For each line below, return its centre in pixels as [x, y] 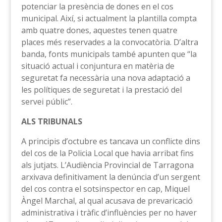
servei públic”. [47, 102]
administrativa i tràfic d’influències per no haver [109, 213]
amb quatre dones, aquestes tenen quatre [99, 30]
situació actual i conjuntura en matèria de [98, 66]
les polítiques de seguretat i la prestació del [101, 90]
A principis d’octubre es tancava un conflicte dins [111, 141]
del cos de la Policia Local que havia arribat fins [107, 153]
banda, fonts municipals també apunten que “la [109, 54]
